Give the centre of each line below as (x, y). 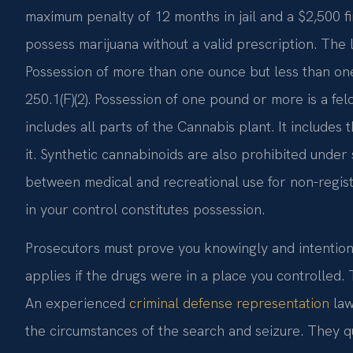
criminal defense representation (229, 303)
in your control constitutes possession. (145, 209)
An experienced (77, 303)
